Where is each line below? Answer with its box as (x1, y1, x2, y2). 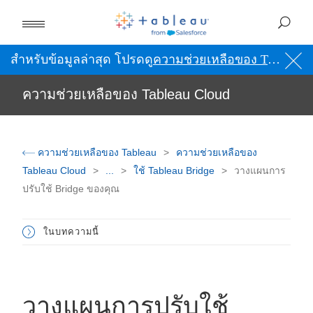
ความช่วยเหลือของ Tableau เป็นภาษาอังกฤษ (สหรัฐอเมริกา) (153, 52, 268, 66)
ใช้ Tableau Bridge (133, 165, 217, 176)
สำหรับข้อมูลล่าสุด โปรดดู (10, 52, 153, 66)
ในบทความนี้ (43, 226, 99, 237)
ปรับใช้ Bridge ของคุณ (22, 183, 119, 194)
